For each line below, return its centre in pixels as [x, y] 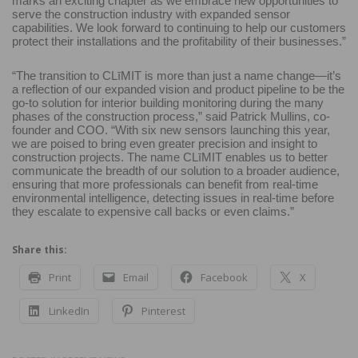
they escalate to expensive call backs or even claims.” [153, 211]
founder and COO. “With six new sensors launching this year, [171, 129]
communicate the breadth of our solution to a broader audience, [176, 170]
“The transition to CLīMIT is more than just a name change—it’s [177, 75]
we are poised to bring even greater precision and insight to [165, 143]
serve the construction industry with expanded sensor [151, 14]
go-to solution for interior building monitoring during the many [168, 102]
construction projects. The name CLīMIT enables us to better [170, 157]
